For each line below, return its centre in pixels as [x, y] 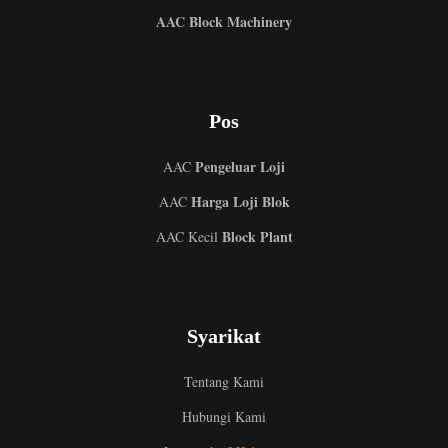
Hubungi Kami [224, 416]
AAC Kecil [186, 236]
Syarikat [224, 335]
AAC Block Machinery [224, 21]
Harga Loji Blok [238, 201]
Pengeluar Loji [238, 166]
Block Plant [255, 236]
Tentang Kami [224, 381]
